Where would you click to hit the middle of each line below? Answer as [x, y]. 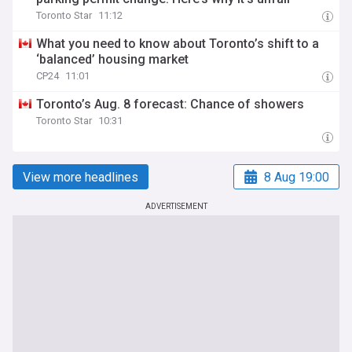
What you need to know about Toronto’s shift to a [178, 44]
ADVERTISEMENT [176, 206]
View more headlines [81, 177]
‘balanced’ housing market [113, 59]
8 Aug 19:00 [297, 177]
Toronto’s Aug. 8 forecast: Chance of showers [170, 104]
